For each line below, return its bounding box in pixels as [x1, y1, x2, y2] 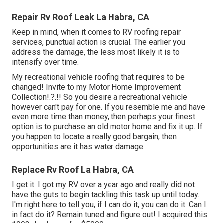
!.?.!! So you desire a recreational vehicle [47, 92, 187, 102]
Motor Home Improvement [89, 82, 181, 92]
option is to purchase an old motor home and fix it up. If [12, 122, 203, 132]
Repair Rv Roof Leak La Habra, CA [12, 12, 149, 23]
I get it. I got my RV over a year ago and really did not [12, 180, 195, 190]
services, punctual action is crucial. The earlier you [12, 37, 185, 47]
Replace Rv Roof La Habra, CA [12, 164, 134, 175]
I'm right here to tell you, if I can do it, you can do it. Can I [12, 200, 206, 210]
